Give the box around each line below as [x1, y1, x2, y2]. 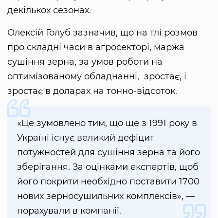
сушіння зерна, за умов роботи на [7, 56, 163, 68]
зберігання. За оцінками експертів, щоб [17, 162, 199, 173]
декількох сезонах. [7, 5, 91, 16]
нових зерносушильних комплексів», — [17, 191, 195, 202]
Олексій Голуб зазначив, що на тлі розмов [7, 27, 198, 38]
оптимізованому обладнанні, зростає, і [7, 71, 186, 82]
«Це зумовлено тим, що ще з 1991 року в [17, 118, 197, 129]
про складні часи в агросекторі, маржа [7, 42, 184, 53]
